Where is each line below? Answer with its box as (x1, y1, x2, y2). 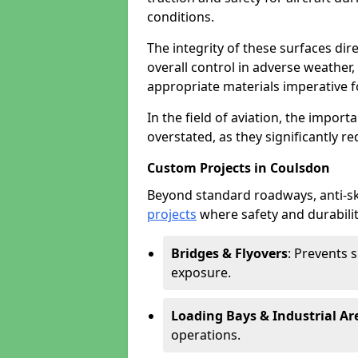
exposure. (171, 264, 231, 281)
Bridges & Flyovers (171, 245, 288, 262)
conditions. (147, 8, 214, 26)
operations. (171, 326, 241, 344)
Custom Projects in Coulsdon (147, 159, 330, 177)
